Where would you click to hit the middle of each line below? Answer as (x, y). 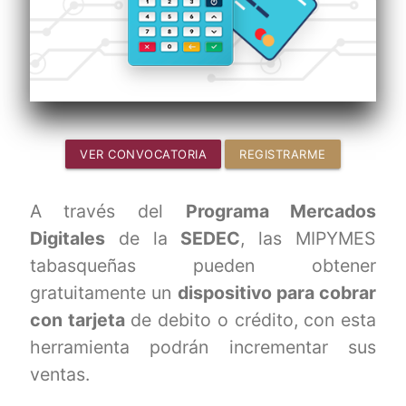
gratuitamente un (103, 293)
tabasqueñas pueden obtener (203, 266)
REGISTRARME (283, 155)
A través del (107, 212)
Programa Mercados (281, 212)
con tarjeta (77, 320)
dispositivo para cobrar (277, 293)
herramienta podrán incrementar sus (203, 348)
